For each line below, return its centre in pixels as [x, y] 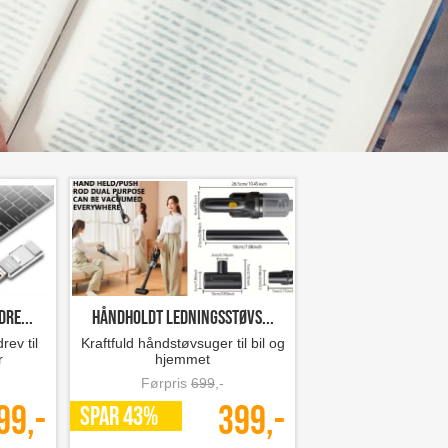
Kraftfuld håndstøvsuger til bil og [182, 343]
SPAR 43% [119, 417]
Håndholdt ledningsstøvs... [182, 318]
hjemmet [182, 359]
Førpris [166, 383]
